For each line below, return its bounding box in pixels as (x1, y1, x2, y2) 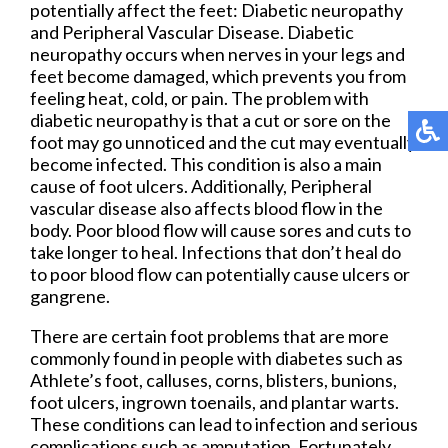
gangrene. (30, 284, 110, 307)
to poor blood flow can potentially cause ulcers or (30, 262, 410, 285)
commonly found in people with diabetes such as (30, 346, 403, 369)
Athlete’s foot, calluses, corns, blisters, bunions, (30, 368, 397, 391)
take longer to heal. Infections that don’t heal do (30, 240, 401, 263)
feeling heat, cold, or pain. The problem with (30, 86, 369, 109)
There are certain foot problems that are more (30, 324, 389, 347)
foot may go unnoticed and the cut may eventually (30, 130, 416, 153)
